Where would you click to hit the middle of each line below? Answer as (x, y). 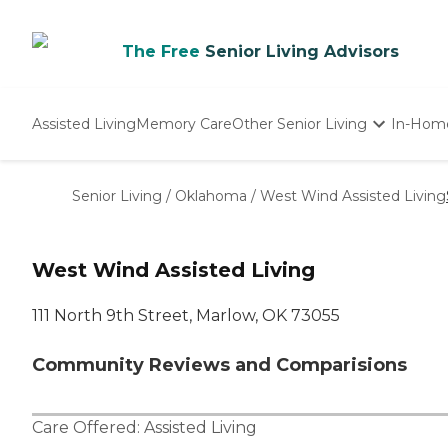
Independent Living (302, 171)
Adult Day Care (285, 213)
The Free (161, 51)
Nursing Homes (288, 192)
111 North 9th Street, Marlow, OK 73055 (186, 316)
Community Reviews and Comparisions (219, 365)
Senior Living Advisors (302, 51)
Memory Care (184, 123)
